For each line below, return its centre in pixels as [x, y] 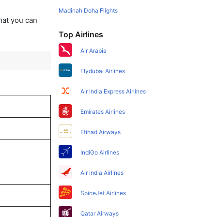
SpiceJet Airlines [103, 193]
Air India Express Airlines [113, 91]
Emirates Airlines [103, 112]
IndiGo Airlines [100, 152]
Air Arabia [94, 51]
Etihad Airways [101, 132]
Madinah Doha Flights [88, 10]
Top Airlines [81, 34]
